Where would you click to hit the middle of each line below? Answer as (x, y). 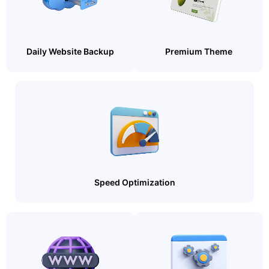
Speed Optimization (134, 182)
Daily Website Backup (70, 51)
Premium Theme (199, 51)
